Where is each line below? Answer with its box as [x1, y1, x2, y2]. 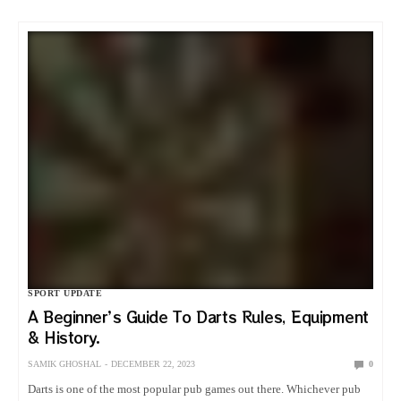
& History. [28, 327, 100, 349]
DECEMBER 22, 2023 [111, 359, 195, 370]
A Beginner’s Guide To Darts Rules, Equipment [28, 306, 369, 328]
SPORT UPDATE [28, 288, 102, 299]
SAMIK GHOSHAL [28, 359, 101, 370]
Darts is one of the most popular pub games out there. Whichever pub [28, 382, 362, 397]
